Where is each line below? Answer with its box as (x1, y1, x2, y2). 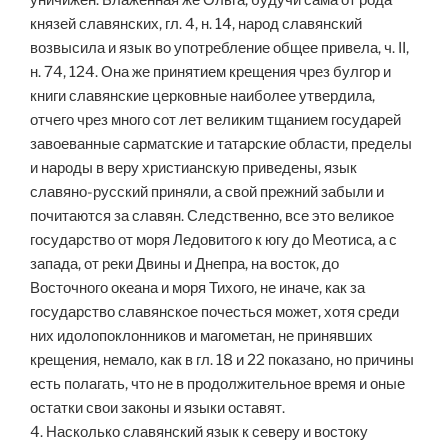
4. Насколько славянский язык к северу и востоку (30, 423, 368, 442)
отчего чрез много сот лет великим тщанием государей (30, 111, 401, 130)
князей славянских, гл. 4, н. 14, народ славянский (30, 15, 362, 34)
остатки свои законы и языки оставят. (30, 399, 285, 418)
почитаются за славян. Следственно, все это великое (30, 207, 394, 226)
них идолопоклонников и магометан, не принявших (30, 327, 373, 346)
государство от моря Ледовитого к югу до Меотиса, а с (30, 231, 397, 250)
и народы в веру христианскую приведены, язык (30, 159, 357, 178)
